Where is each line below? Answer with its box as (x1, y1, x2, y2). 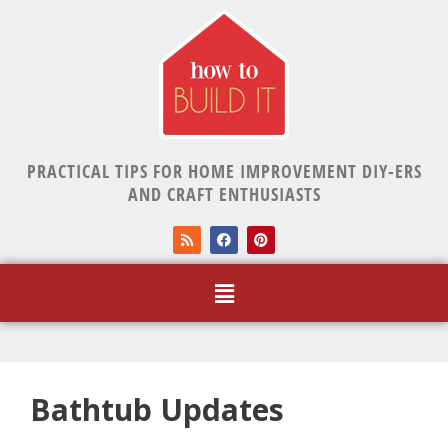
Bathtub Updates (30, 389, 284, 431)
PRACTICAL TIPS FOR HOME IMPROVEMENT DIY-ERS (26, 159, 422, 183)
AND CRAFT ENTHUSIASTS (127, 182, 321, 206)
